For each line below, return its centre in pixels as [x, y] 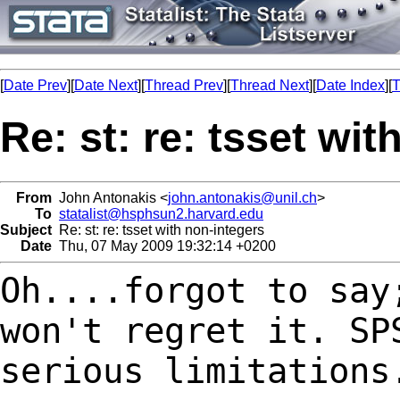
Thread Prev [184, 85]
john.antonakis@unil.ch [242, 197]
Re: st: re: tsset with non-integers [158, 229]
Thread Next [270, 85]
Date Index [350, 85]
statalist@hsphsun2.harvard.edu [161, 213]
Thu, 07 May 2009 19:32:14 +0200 [164, 246]
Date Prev [35, 85]
